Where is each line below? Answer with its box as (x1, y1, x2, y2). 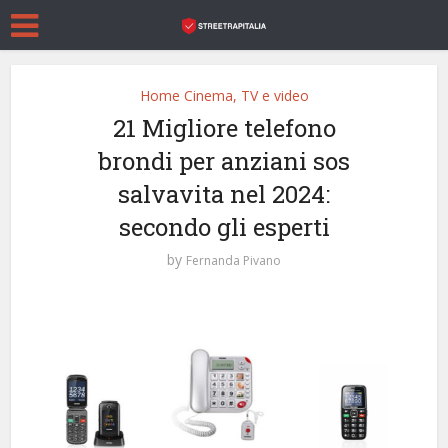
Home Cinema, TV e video (139, 86, 309, 105)
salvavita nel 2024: (118, 178, 330, 210)
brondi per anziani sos (98, 145, 350, 177)
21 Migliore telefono (112, 112, 336, 144)
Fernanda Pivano (186, 252, 281, 269)
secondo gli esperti (118, 211, 330, 243)
